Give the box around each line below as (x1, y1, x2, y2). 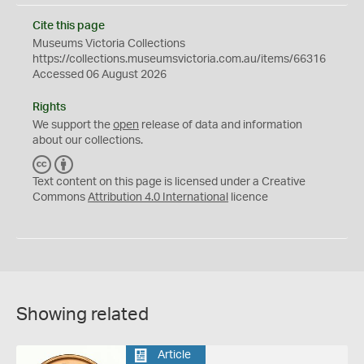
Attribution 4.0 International (88, 191, 228, 203)
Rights (32, 101, 66, 113)
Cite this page (32, 19, 105, 32)
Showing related (16, 305, 149, 323)
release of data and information (139, 119, 302, 131)
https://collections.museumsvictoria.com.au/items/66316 (32, 53, 326, 65)
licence (228, 191, 268, 203)
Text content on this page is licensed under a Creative (32, 175, 305, 188)
